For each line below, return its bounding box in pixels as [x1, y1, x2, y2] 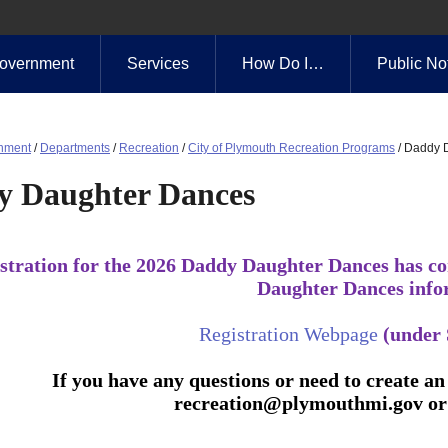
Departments [40, 141, 110, 155]
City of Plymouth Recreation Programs [188, 141, 395, 155]
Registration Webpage [198, 322, 378, 345]
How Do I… [242, 55, 324, 72]
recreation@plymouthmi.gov [174, 391, 423, 414]
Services [127, 55, 189, 72]
